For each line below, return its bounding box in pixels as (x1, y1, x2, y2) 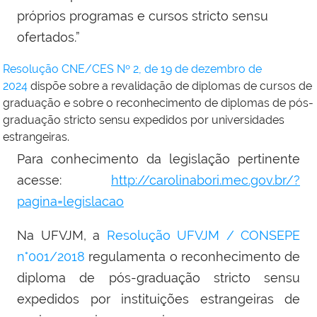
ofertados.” (17, 30, 80, 45)
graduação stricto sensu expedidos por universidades (3, 113, 284, 127)
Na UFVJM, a (17, 228, 107, 243)
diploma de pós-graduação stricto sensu (17, 270, 300, 286)
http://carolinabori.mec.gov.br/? (111, 173, 300, 188)
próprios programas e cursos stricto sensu (17, 8, 268, 24)
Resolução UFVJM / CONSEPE (106, 228, 300, 243)
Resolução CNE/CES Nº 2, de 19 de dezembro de (3, 62, 262, 76)
